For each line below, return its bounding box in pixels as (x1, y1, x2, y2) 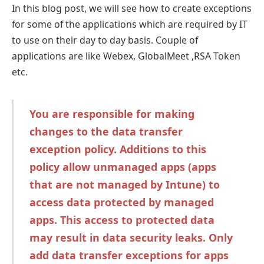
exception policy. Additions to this (29, 141, 206, 156)
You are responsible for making (29, 106, 194, 121)
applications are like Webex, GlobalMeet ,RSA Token (12, 49, 240, 62)
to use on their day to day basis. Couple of (12, 33, 198, 47)
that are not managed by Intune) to (29, 177, 220, 192)
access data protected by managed (29, 194, 214, 209)
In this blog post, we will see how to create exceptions (12, 1, 252, 15)
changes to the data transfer (29, 124, 183, 138)
